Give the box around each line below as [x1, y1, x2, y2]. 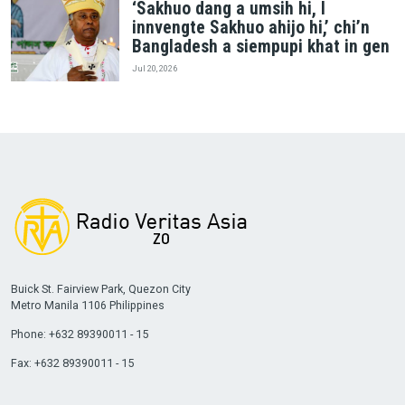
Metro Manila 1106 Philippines [10, 297, 165, 312]
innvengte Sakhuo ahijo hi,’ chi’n [131, 16, 370, 38]
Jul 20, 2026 [131, 63, 177, 74]
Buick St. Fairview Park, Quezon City [10, 281, 191, 296]
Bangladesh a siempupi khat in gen [131, 35, 390, 57]
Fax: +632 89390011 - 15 [10, 355, 134, 370]
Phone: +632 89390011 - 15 [10, 326, 148, 341]
